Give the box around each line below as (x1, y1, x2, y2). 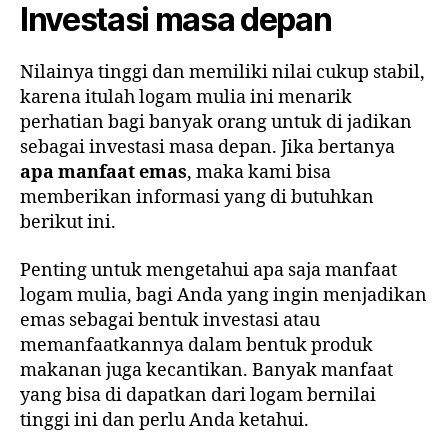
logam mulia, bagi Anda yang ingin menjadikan (20, 283, 427, 307)
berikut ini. (20, 211, 116, 235)
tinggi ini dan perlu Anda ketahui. (20, 408, 309, 432)
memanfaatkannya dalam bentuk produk (20, 333, 373, 357)
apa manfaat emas (20, 161, 187, 185)
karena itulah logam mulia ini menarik (20, 86, 352, 110)
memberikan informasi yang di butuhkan (20, 186, 374, 210)
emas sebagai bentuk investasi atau (20, 308, 320, 332)
